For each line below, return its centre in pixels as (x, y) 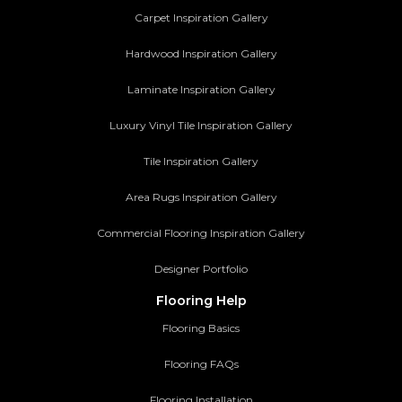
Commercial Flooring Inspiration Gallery (201, 233)
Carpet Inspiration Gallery (201, 18)
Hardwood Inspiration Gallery (201, 54)
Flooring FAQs (201, 364)
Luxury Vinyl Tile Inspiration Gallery (201, 126)
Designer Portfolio (201, 269)
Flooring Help (201, 301)
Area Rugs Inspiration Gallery (201, 197)
